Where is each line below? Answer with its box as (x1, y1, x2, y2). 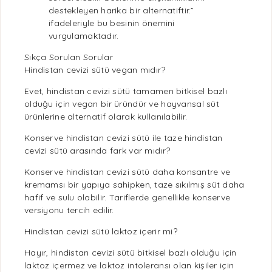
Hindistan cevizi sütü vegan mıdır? (24, 64, 166, 75)
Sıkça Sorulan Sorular (24, 52, 113, 63)
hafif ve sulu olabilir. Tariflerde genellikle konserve (24, 192, 231, 203)
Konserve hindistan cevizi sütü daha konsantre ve (24, 166, 231, 177)
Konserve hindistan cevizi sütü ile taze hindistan (24, 132, 223, 143)
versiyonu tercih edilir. (24, 205, 114, 216)
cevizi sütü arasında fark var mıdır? (24, 145, 171, 156)
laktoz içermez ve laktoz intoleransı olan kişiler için (24, 260, 234, 271)
